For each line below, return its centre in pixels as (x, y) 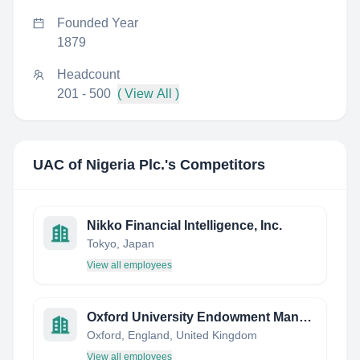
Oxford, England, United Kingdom (172, 335)
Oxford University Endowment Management (305, 317)
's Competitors (215, 165)
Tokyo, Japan (121, 243)
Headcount (88, 74)
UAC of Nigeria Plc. (99, 165)
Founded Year (98, 23)
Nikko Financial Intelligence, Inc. (184, 225)
